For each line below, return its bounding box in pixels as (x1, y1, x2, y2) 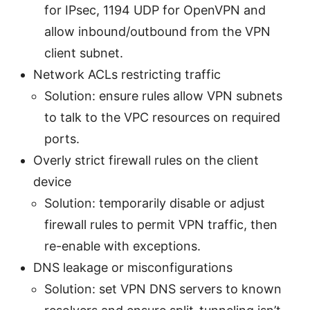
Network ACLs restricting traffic (33, 66, 221, 82)
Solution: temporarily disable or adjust (44, 195, 265, 210)
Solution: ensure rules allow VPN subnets (44, 88, 282, 103)
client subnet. (44, 45, 123, 60)
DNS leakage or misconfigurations (33, 259, 232, 275)
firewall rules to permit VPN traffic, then (44, 217, 277, 232)
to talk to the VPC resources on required (44, 109, 280, 125)
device (33, 174, 71, 189)
